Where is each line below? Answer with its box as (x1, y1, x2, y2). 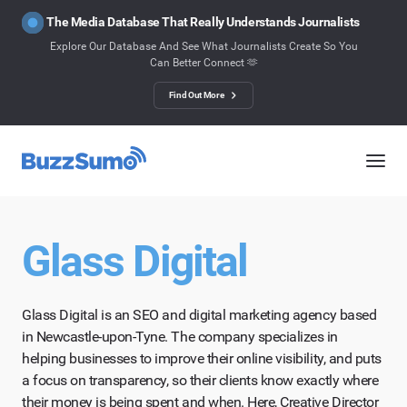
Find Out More (169, 90, 224, 100)
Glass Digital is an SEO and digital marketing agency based (22, 306, 377, 323)
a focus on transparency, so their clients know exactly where (22, 372, 379, 389)
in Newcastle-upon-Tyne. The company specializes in (22, 328, 338, 345)
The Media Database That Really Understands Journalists (46, 15, 360, 29)
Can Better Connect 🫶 (149, 56, 258, 69)
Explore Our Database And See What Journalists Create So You (49, 40, 358, 53)
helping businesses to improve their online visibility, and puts (22, 350, 382, 367)
